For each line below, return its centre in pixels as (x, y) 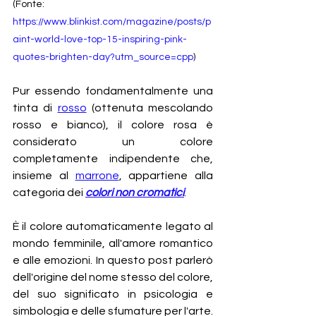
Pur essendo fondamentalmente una (113, 91)
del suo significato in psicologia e (113, 294)
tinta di (35, 108)
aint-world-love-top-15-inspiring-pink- (100, 40)
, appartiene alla (166, 176)
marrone (97, 176)
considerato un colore (113, 142)
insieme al (44, 176)
